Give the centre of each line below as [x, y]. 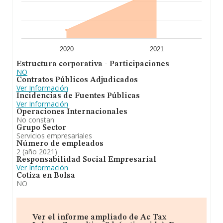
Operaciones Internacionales [72, 112]
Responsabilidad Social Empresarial [86, 160]
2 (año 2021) [37, 152]
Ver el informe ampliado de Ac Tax [99, 218]
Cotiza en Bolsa [46, 176]
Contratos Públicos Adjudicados [77, 80]
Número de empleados [60, 144]
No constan [35, 120]
